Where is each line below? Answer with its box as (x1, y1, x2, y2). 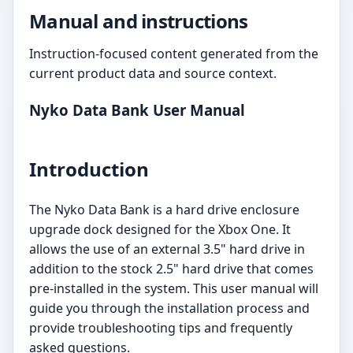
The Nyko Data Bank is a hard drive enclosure (29, 200, 299, 218)
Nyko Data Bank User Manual (29, 99, 245, 120)
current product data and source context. (29, 65, 277, 82)
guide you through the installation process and (29, 299, 310, 317)
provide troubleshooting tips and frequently (29, 318, 292, 336)
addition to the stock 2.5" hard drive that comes (29, 259, 314, 277)
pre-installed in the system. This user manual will (29, 279, 318, 297)
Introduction (29, 155, 149, 182)
